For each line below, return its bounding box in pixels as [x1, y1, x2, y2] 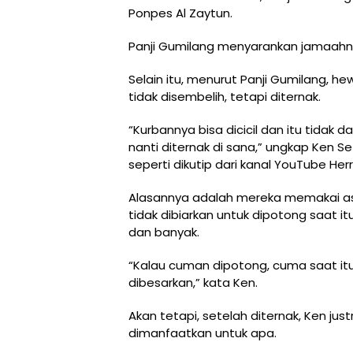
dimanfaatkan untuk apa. [128, 325, 277, 342]
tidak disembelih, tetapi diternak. [128, 88, 321, 106]
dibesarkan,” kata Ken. [128, 274, 258, 292]
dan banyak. [128, 224, 199, 241]
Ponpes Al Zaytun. [128, 5, 232, 22]
